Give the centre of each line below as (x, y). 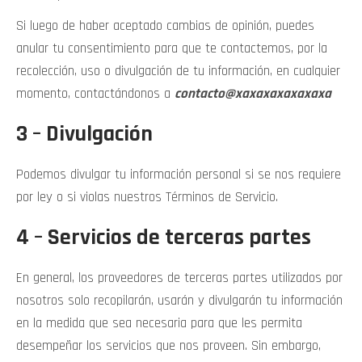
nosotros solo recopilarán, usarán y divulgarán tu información (179, 301)
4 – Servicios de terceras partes (164, 238)
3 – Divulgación (84, 134)
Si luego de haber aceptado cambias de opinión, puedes (165, 26)
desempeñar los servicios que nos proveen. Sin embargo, (168, 346)
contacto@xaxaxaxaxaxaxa (253, 94)
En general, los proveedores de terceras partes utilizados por (179, 278)
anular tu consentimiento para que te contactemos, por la (172, 48)
